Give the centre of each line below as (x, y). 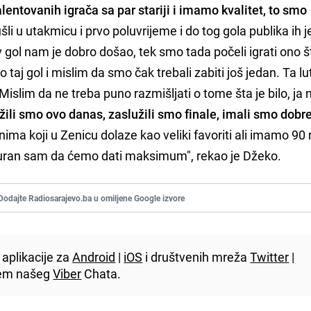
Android (94, 257)
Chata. (101, 273)
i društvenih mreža (196, 257)
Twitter (270, 257)
